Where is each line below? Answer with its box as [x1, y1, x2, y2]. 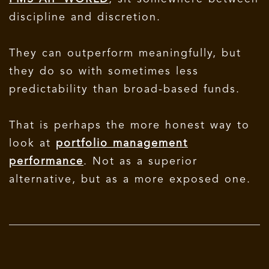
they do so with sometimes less [9, 65, 199, 77]
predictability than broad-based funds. [9, 83, 240, 95]
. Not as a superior [83, 156, 198, 167]
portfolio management [56, 138, 188, 149]
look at [9, 138, 56, 149]
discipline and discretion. [9, 11, 166, 23]
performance [9, 156, 83, 167]
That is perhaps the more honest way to [9, 119, 250, 131]
